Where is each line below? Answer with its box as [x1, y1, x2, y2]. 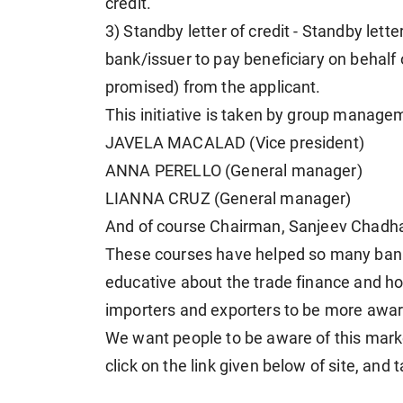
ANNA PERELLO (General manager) [105, 162, 363, 181]
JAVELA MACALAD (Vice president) [105, 134, 364, 153]
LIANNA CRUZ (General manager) [105, 190, 352, 209]
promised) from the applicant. [105, 78, 321, 97]
